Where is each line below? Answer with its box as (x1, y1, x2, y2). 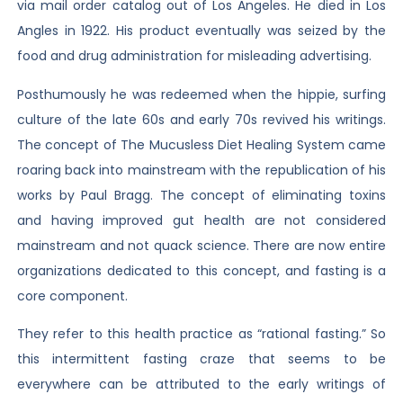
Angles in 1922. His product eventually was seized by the (16, 22, 387, 40)
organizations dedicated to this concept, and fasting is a (16, 261, 387, 280)
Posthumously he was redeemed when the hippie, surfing (16, 85, 387, 103)
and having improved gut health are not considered (16, 210, 387, 229)
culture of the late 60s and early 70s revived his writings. (16, 110, 387, 129)
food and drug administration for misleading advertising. (16, 47, 372, 66)
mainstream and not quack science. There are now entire (16, 236, 387, 255)
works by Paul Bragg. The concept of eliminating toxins (16, 185, 387, 204)
